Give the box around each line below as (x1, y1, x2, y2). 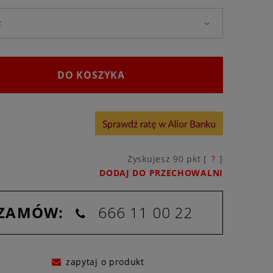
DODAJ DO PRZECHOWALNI (99, 166, 223, 179)
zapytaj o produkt (65, 255, 144, 268)
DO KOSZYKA (57, 68, 125, 82)
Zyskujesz (127, 152, 174, 165)
